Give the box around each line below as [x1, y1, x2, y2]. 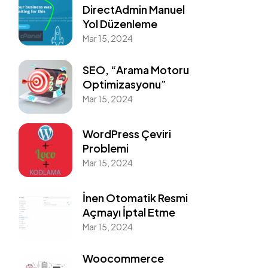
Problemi [82, 141, 129, 156]
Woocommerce [82, 251, 164, 266]
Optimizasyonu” [82, 77, 166, 92]
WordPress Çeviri [82, 127, 171, 141]
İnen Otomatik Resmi [82, 190, 188, 205]
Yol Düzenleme [82, 16, 157, 31]
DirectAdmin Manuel [82, 2, 185, 16]
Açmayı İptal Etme [82, 205, 175, 219]
